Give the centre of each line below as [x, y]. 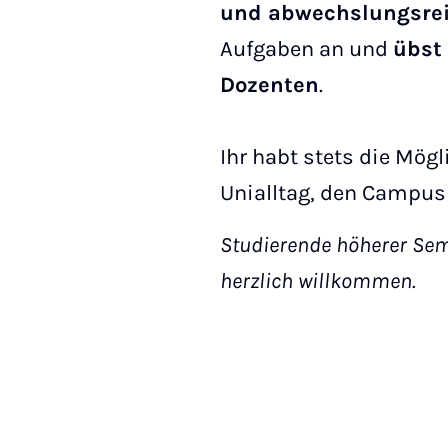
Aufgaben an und [306, 49]
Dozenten [269, 85]
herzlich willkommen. [318, 281]
